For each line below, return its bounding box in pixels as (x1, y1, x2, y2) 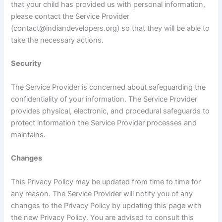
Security (11, 59, 42, 68)
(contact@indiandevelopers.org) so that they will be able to (11, 24, 210, 33)
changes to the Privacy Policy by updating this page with (11, 201, 202, 210)
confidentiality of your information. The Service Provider (11, 94, 198, 104)
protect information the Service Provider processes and (11, 118, 197, 127)
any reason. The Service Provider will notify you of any (11, 189, 193, 198)
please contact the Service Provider (11, 12, 130, 21)
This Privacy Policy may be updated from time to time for (11, 177, 201, 186)
